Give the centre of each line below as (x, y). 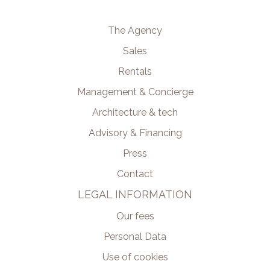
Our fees (135, 216)
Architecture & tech (135, 112)
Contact (135, 174)
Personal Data (135, 237)
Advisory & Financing (135, 133)
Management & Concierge (135, 92)
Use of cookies (135, 257)
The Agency (135, 30)
